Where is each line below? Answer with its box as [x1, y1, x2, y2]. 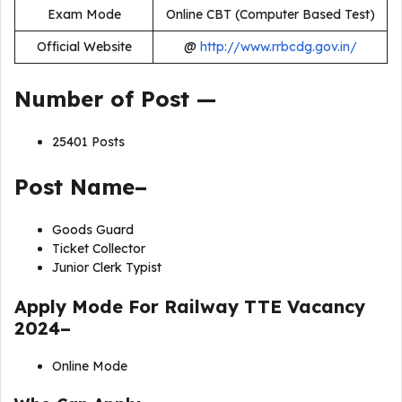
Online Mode [52, 358, 127, 374]
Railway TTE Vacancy [164, 295, 365, 318]
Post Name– [14, 173, 154, 200]
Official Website [36, 39, 132, 55]
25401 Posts [52, 134, 125, 150]
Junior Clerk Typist [52, 259, 162, 275]
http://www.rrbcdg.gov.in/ [199, 39, 357, 55]
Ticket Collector [52, 240, 145, 257]
